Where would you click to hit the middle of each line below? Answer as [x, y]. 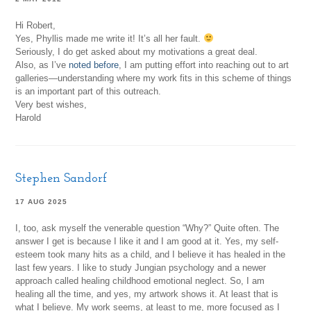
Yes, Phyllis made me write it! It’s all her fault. [110, 39]
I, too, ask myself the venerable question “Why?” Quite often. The [148, 228]
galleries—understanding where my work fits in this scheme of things [154, 78]
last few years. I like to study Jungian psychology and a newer [141, 268]
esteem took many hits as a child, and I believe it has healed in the [151, 255]
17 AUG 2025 [42, 202]
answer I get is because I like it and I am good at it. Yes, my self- [147, 242]
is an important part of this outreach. [89, 92]
